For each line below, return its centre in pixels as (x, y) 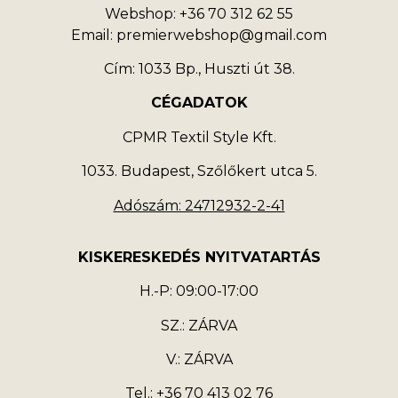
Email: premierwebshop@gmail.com (199, 35)
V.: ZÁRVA (199, 360)
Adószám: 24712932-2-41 (199, 205)
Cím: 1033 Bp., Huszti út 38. (199, 68)
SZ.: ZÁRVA (199, 325)
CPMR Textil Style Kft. (199, 137)
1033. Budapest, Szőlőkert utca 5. (199, 171)
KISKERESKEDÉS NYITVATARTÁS (199, 257)
